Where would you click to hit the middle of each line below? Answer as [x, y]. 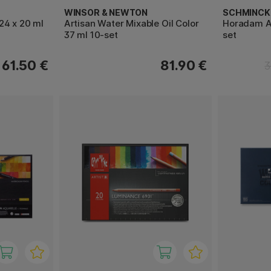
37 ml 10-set [91, 35]
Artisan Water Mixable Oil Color [131, 24]
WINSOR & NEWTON [106, 13]
